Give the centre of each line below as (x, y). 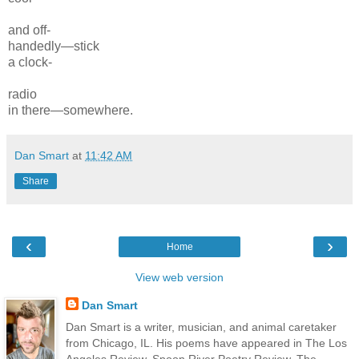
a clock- (30, 62)
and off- (29, 30)
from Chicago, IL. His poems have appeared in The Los (206, 343)
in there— (36, 110)
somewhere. (98, 110)
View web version (179, 277)
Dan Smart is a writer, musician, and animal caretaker (201, 327)
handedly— (41, 46)
